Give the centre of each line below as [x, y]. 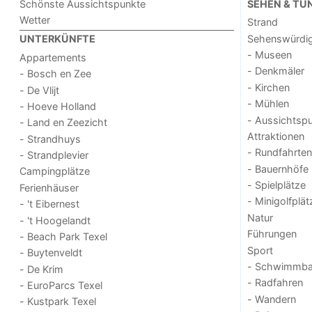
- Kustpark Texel [58, 302]
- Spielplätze [276, 185]
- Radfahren [275, 283]
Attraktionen [275, 136]
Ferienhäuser [49, 187]
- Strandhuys [50, 139]
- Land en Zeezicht [64, 123]
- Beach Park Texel [64, 236]
